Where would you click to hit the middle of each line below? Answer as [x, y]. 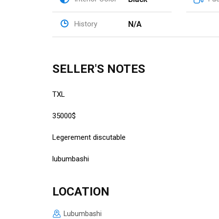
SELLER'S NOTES [99, 69]
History [86, 24]
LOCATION [81, 191]
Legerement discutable [90, 137]
